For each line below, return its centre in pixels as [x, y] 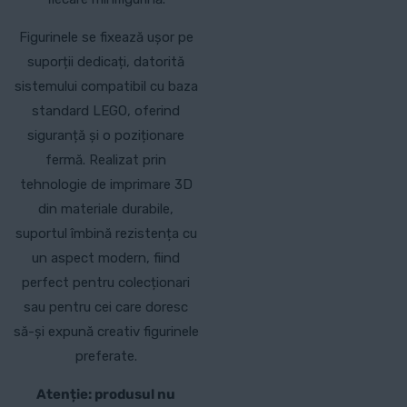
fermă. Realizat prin [106, 160]
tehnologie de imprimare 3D [106, 185]
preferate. [106, 357]
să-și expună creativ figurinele [106, 332]
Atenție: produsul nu [106, 395]
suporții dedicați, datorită [106, 62]
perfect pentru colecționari [106, 283]
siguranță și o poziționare [106, 136]
